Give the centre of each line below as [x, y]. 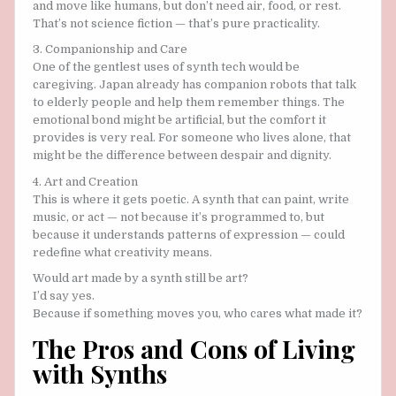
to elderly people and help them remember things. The [189, 103]
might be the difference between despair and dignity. [182, 156]
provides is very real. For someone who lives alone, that [192, 138]
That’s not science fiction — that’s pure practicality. [176, 24]
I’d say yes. [64, 295]
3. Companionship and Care [110, 49]
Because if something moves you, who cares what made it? [198, 313]
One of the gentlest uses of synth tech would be [166, 67]
